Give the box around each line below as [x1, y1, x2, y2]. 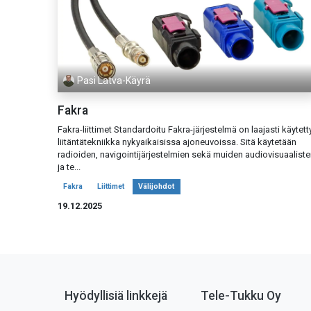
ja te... [57, 161, 81, 172]
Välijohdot [138, 182, 175, 192]
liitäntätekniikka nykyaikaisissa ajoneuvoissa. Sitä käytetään [57, 136, 296, 147]
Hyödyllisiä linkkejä [64, 289, 167, 303]
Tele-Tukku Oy [201, 289, 281, 303]
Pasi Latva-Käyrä [77, 75, 151, 87]
